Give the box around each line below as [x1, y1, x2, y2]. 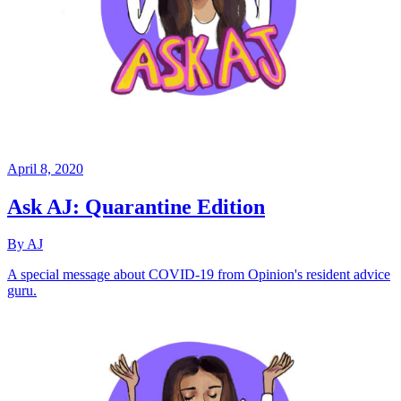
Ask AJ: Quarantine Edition [7, 194, 265, 218]
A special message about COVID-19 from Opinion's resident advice [7, 267, 390, 283]
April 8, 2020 [7, 160, 83, 176]
